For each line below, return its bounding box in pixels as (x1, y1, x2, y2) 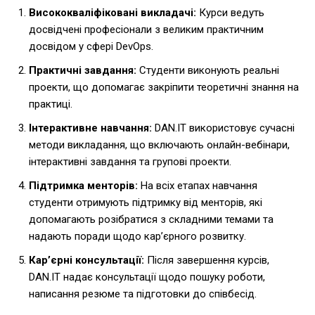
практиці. (29, 98, 72, 111)
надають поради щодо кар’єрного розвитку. (29, 230, 246, 243)
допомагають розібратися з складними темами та (29, 213, 274, 226)
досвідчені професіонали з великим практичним (29, 23, 264, 37)
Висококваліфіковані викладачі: (29, 6, 196, 20)
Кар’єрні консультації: (29, 254, 144, 267)
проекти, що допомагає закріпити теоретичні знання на (29, 81, 299, 94)
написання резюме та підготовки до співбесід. (29, 288, 257, 301)
